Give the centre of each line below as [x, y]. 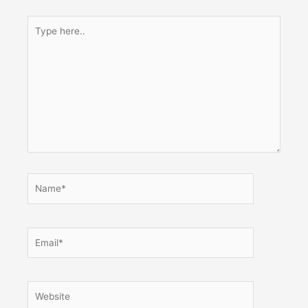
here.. [40, 38]
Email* [41, 234]
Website [44, 288]
